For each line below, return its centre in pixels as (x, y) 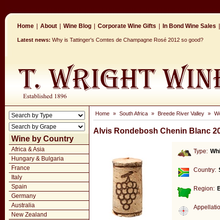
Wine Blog (77, 26)
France (21, 168)
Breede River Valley (181, 113)
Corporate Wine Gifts (127, 26)
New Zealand (29, 215)
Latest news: (34, 40)
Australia (23, 205)
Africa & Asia (28, 149)
